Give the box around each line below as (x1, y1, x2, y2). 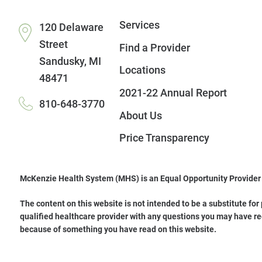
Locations (119, 64, 166, 77)
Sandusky (39, 56, 84, 68)
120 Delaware (39, 22, 104, 34)
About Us (119, 109, 162, 122)
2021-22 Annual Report (119, 87, 227, 99)
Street (39, 39, 68, 51)
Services (119, 19, 160, 32)
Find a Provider (119, 42, 190, 54)
